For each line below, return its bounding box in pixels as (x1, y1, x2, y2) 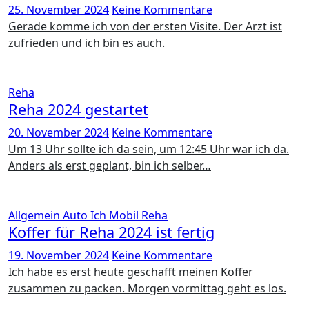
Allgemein (8, 208, 63, 223)
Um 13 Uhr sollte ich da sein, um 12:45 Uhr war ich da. (8, 141, 17, 157)
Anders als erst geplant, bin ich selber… (8, 158, 211, 173)
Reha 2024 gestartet (8, 99, 148, 119)
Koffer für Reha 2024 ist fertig (8, 222, 215, 242)
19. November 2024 (8, 248, 109, 263)
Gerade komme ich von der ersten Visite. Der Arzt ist (8, 19, 17, 34)
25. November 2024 (8, 2, 109, 17)
